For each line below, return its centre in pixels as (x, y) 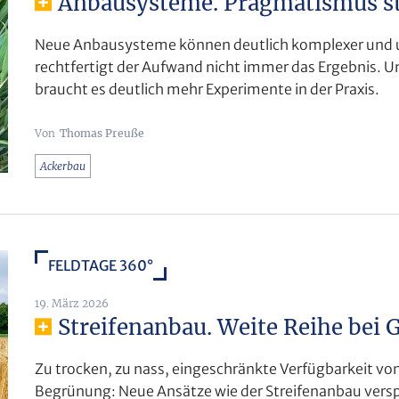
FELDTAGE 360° (101, 265)
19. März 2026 (72, 303)
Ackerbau (63, 166)
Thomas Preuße (102, 133)
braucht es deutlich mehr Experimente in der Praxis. (207, 89)
